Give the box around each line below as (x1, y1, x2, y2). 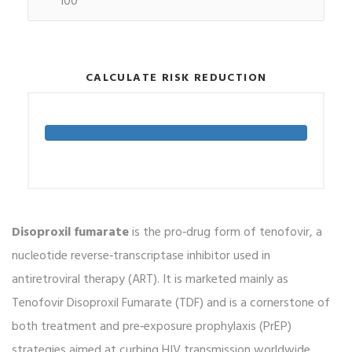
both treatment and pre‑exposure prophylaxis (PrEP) (12, 317, 291, 338)
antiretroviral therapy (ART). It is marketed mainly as (12, 269, 288, 291)
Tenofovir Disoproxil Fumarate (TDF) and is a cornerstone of (12, 293, 330, 314)
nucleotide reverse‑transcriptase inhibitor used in (12, 246, 270, 267)
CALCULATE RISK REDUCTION (85, 68, 267, 87)
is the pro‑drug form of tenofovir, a (129, 222, 322, 244)
